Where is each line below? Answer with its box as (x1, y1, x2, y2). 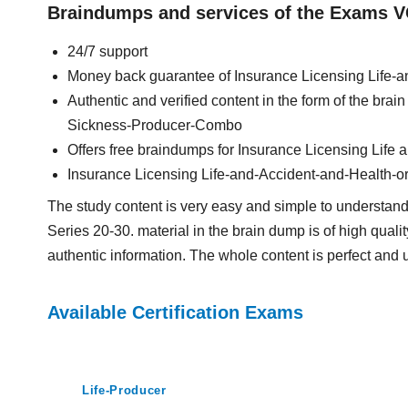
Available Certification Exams (47, 302, 303, 322)
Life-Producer (82, 383, 167, 397)
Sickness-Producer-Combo (67, 117, 242, 133)
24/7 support (67, 44, 148, 59)
